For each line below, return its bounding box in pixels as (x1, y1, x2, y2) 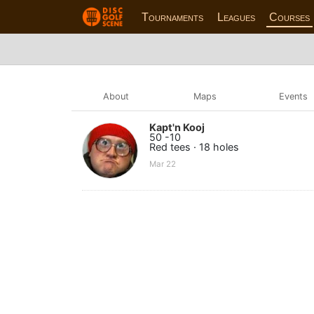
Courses (269, 11, 310, 23)
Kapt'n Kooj (149, 121, 205, 133)
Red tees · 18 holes (149, 140, 239, 153)
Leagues (217, 11, 256, 23)
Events (279, 90, 308, 102)
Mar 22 (149, 159, 176, 170)
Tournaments (142, 11, 204, 23)
